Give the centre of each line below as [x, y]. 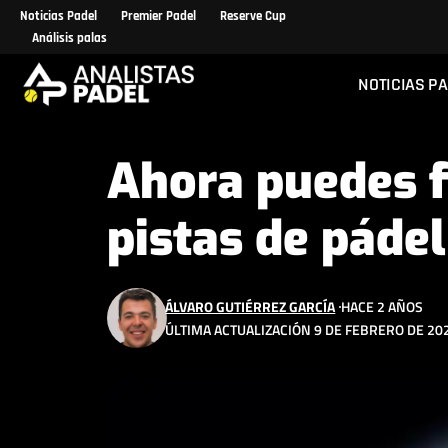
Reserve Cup [253, 16]
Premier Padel [158, 16]
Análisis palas [69, 38]
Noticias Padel [58, 16]
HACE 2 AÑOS [382, 306]
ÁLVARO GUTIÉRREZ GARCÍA [250, 306]
